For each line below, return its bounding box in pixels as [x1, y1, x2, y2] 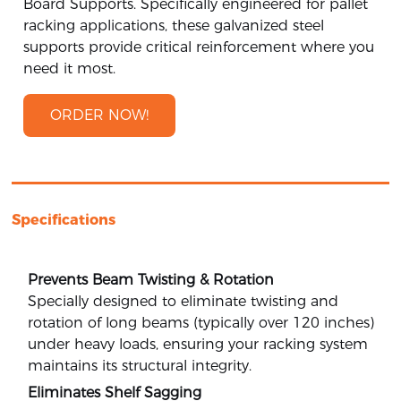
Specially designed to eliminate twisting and [28, 293, 339, 311]
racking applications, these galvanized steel [23, 17, 325, 35]
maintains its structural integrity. [28, 357, 252, 375]
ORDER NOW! [50, 107, 149, 124]
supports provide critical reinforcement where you [23, 38, 375, 56]
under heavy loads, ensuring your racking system [28, 336, 369, 354]
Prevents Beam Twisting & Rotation [28, 271, 275, 289]
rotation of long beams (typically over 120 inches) [28, 314, 375, 332]
